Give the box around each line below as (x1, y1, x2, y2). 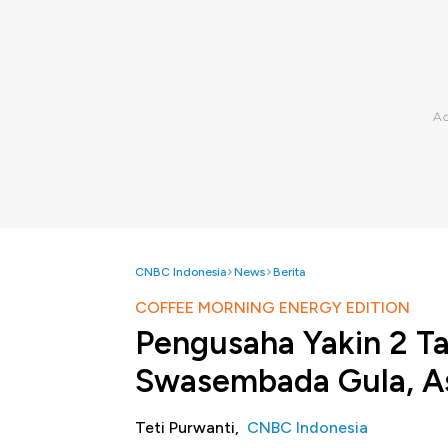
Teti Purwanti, (135, 418, 247, 437)
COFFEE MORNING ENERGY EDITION (135, 298, 410, 317)
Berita (273, 265, 305, 279)
